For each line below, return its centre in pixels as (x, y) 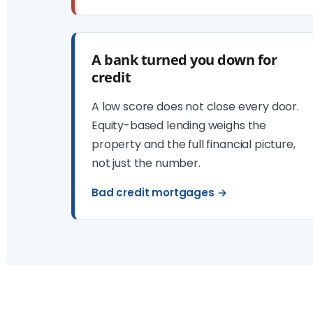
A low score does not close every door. (195, 107)
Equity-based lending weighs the (179, 125)
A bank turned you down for (184, 60)
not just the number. (146, 163)
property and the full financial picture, (194, 144)
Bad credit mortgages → (159, 192)
